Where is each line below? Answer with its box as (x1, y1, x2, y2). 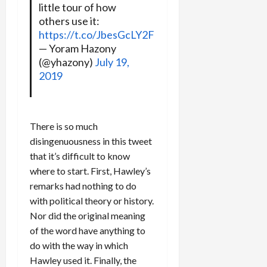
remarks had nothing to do (30, 180, 136, 192)
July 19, (94, 55, 129, 69)
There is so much (30, 120, 98, 132)
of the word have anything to (30, 225, 145, 237)
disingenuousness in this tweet (30, 135, 152, 147)
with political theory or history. (30, 195, 154, 207)
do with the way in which (30, 240, 128, 252)
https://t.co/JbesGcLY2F (38, 28, 154, 42)
